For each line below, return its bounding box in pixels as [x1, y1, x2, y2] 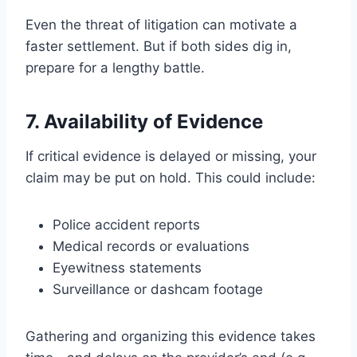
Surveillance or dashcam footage [53, 281, 263, 298]
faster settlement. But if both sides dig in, [25, 38, 292, 55]
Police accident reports [53, 217, 200, 233]
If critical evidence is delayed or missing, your [25, 148, 316, 165]
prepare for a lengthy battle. [25, 60, 205, 76]
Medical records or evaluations [53, 238, 249, 255]
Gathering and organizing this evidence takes [25, 328, 316, 345]
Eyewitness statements [53, 260, 202, 277]
